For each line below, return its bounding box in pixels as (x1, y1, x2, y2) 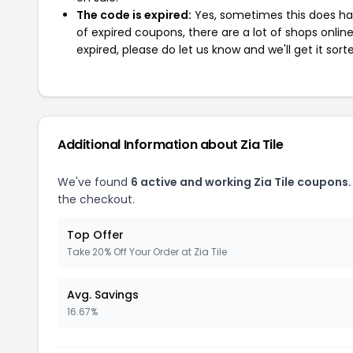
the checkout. (58, 191, 135, 207)
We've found (58, 174, 131, 190)
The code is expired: (76, 7, 191, 23)
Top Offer (67, 227, 124, 243)
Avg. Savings (67, 287, 139, 303)
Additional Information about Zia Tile (58, 136, 284, 154)
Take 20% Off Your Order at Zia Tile (67, 245, 227, 258)
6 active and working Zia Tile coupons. (131, 174, 351, 190)
